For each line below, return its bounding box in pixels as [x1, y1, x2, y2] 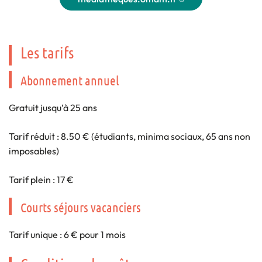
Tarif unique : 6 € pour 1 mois [9, 228, 126, 240]
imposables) [9, 144, 59, 157]
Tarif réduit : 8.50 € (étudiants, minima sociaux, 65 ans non [9, 130, 250, 142]
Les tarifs [20, 42, 77, 61]
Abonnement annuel [20, 72, 119, 88]
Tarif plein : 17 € [9, 173, 74, 185]
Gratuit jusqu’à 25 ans [9, 101, 97, 113]
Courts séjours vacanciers [20, 199, 141, 215]
